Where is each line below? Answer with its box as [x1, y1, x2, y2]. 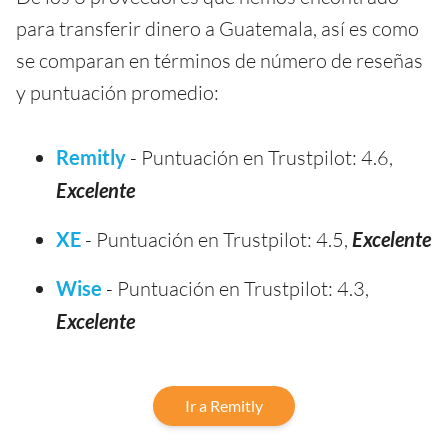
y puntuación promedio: [16, 80, 219, 106]
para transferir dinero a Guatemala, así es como [16, 16, 419, 42]
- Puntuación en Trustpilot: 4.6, [126, 145, 393, 171]
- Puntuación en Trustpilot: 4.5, [81, 227, 352, 253]
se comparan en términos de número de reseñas [16, 48, 423, 74]
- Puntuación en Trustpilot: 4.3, [102, 276, 369, 302]
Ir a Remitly [185, 396, 263, 416]
